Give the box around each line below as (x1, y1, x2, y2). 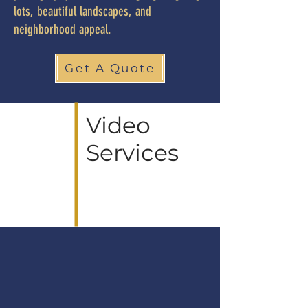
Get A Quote (65, 61, 155, 75)
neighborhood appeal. (14, 21, 111, 37)
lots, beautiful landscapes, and (14, 3, 151, 19)
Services (86, 139, 179, 166)
